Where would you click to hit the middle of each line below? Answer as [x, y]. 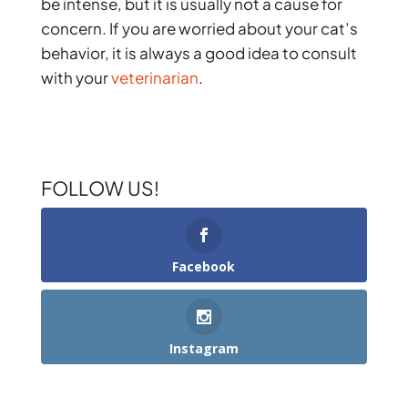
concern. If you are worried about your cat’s [199, 29]
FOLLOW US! [100, 189]
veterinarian [154, 78]
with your [76, 78]
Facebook [204, 267]
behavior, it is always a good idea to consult [199, 53]
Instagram [204, 348]
